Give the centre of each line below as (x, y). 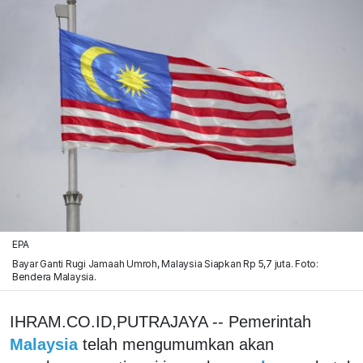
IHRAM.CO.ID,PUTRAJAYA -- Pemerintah (160, 321)
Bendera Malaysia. (54, 276)
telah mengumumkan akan (178, 344)
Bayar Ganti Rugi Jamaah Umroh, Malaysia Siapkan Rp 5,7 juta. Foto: (165, 263)
